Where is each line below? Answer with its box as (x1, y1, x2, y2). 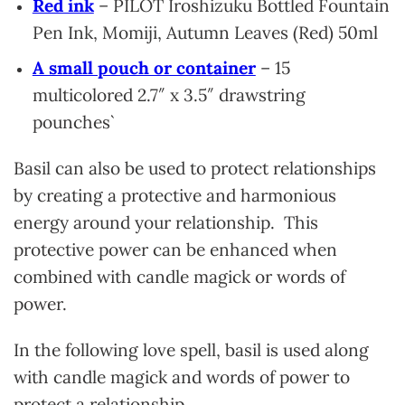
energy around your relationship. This (14, 211, 318, 233)
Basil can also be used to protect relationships (14, 156, 376, 179)
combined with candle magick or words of (14, 265, 345, 287)
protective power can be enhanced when (14, 238, 337, 260)
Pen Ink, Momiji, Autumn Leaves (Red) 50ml (32, 21, 382, 43)
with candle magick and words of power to (14, 365, 350, 388)
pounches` (32, 111, 115, 134)
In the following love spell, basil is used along (14, 338, 369, 361)
